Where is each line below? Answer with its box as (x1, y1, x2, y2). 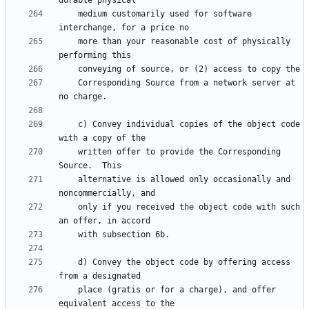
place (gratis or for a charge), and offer (59, 285, 78, 295)
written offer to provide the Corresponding (59, 147, 78, 157)
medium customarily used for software (59, 9, 78, 19)
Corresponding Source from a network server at (59, 78, 78, 88)
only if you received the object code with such (59, 202, 78, 212)
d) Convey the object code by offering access (59, 257, 78, 268)
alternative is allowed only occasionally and (59, 175, 78, 185)
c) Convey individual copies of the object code (59, 119, 78, 130)
